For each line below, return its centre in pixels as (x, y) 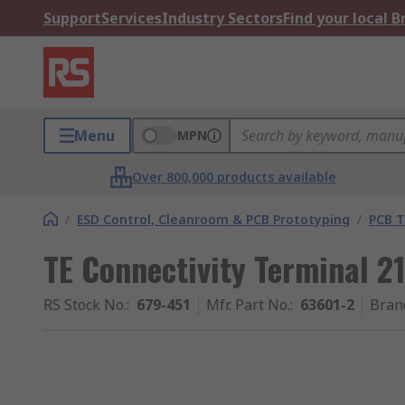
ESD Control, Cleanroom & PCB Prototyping (213, 219)
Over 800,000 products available (235, 177)
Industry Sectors (222, 18)
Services (132, 18)
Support (72, 18)
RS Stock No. (85, 305)
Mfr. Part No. (248, 305)
